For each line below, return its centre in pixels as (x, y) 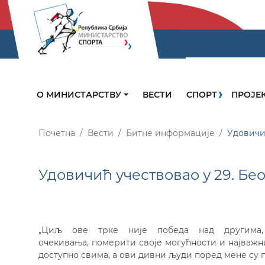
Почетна (57, 133)
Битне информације (170, 133)
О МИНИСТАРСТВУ (80, 95)
